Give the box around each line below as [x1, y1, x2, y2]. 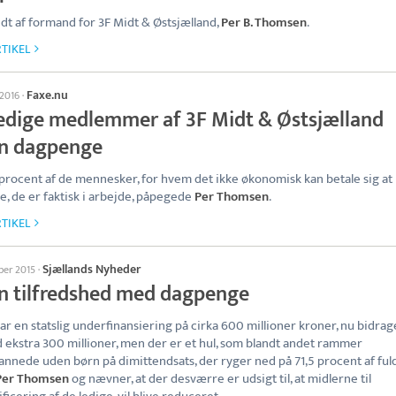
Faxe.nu [27, 85, 68, 105]
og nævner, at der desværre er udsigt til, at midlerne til [69, 368, 371, 390]
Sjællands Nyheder [42, 259, 141, 279]
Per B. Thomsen [221, 11, 307, 34]
